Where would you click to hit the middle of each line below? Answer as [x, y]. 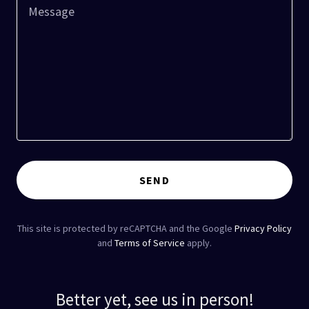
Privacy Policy [263, 229]
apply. [198, 243]
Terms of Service [150, 243]
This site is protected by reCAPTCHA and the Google [126, 229]
